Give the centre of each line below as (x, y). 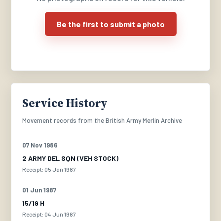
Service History (65, 103)
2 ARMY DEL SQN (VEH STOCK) (71, 158)
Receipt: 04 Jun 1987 (49, 214)
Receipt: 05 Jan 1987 (49, 169)
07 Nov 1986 (40, 145)
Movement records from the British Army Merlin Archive (102, 120)
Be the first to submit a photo (110, 24)
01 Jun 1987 (39, 190)
